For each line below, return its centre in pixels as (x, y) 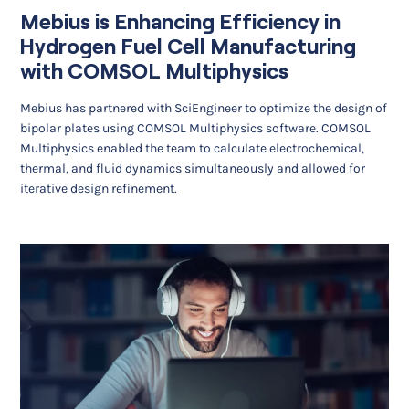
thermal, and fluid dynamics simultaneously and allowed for (193, 168)
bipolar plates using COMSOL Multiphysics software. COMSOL (196, 128)
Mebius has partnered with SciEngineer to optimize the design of (204, 108)
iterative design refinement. (99, 188)
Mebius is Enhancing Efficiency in (181, 22)
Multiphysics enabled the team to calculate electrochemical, (193, 148)
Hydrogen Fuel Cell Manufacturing (189, 47)
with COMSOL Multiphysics (155, 72)
